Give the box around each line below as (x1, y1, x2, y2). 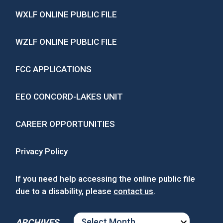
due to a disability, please (15, 186, 114, 196)
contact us (113, 186, 154, 196)
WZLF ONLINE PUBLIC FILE (15, 37, 117, 47)
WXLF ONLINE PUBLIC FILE (15, 9, 117, 19)
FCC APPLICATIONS (15, 64, 92, 74)
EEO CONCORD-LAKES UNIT (15, 92, 123, 102)
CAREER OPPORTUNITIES (15, 119, 115, 129)
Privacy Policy (15, 146, 68, 156)
